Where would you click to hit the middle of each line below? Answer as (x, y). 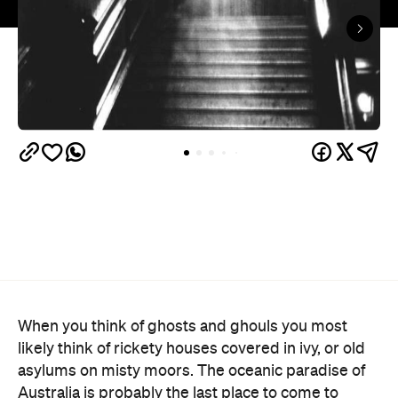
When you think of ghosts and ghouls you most (183, 326)
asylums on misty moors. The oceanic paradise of (191, 371)
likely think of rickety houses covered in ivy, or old (191, 349)
